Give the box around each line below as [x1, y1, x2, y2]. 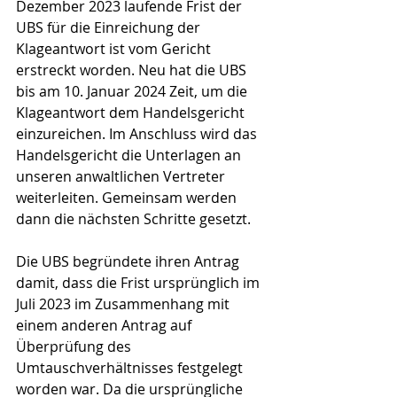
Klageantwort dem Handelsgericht [16, 103, 248, 122]
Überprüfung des [16, 337, 135, 356]
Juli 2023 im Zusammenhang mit [16, 294, 233, 314]
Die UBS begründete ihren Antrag [16, 252, 243, 271]
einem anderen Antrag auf [16, 315, 195, 335]
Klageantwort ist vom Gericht [16, 39, 214, 58]
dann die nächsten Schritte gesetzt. [16, 209, 251, 229]
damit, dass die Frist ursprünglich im [16, 273, 263, 292]
